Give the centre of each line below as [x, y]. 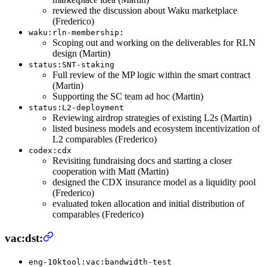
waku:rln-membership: [76, 33]
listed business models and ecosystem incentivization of [156, 129]
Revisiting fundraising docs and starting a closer [142, 161]
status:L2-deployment [76, 108]
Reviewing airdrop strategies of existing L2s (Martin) [152, 118]
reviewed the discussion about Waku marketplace [145, 11]
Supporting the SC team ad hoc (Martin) [128, 97]
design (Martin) [81, 54]
